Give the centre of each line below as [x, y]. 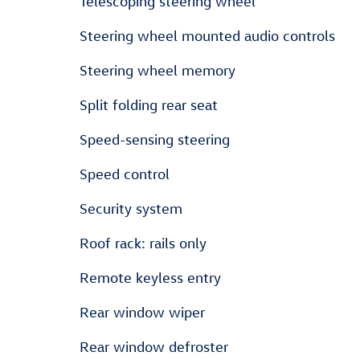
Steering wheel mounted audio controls [207, 36]
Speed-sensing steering [155, 139]
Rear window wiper [142, 312]
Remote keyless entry [150, 278]
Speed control [125, 174]
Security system [131, 209]
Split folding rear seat [149, 105]
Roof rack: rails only [143, 243]
